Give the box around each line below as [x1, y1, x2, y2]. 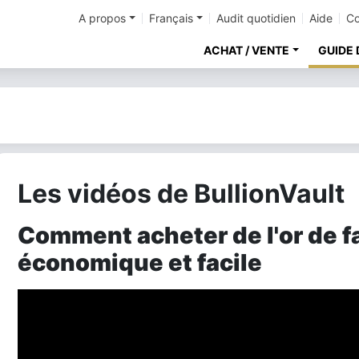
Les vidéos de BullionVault [18, 178, 345, 209]
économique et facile [18, 248, 262, 276]
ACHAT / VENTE [204, 43, 290, 57]
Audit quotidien [216, 11, 296, 25]
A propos [79, 11, 127, 25]
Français [149, 11, 194, 25]
